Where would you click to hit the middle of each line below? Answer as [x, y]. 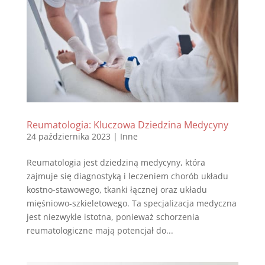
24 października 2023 [68, 136]
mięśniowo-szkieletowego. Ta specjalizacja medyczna [131, 203]
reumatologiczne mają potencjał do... [100, 230]
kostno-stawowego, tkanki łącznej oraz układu [117, 189]
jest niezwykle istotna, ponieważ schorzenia [113, 216]
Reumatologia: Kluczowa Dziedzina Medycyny [127, 125]
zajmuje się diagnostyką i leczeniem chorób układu [127, 176]
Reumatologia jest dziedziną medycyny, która [116, 162]
